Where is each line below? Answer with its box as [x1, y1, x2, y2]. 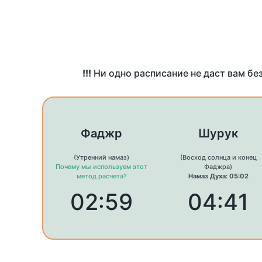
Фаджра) [204, 163, 232, 171]
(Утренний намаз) [74, 153, 130, 162]
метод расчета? [76, 172, 127, 181]
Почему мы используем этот [56, 163, 148, 171]
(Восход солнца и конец [180, 153, 257, 162]
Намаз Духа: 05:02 [188, 172, 249, 181]
